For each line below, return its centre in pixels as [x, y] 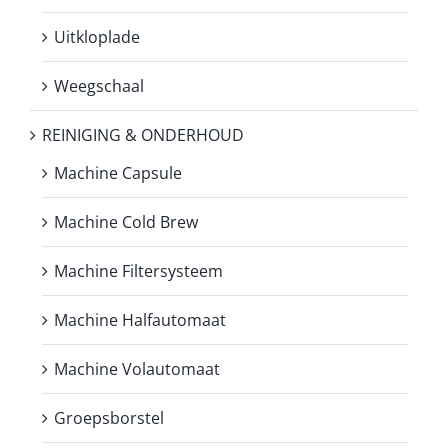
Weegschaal [99, 85]
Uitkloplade [97, 36]
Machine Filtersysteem [138, 270]
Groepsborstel [109, 417]
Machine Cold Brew [126, 221]
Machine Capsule [118, 172]
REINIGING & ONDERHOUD [143, 134]
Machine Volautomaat [137, 368]
